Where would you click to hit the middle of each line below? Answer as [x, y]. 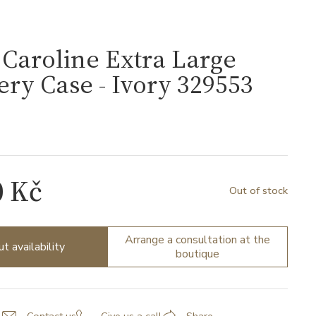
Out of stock [259, 191]
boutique [197, 254]
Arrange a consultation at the [197, 239]
